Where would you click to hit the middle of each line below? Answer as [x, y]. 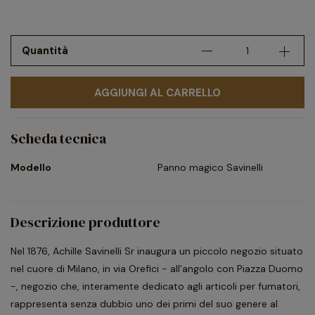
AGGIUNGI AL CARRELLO [157, 93]
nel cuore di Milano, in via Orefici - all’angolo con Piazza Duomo [157, 269]
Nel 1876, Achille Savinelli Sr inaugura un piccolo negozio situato [157, 251]
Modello [31, 167]
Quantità [45, 50]
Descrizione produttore [85, 222]
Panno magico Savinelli [210, 167]
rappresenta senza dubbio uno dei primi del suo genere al [144, 304]
